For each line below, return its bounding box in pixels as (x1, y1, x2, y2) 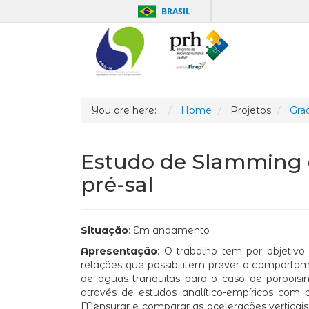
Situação (81, 224, 128, 237)
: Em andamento (128, 224, 210, 237)
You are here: (91, 104, 162, 117)
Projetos (230, 104, 271, 117)
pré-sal (81, 172, 154, 198)
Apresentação (81, 245, 157, 258)
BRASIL (161, 6, 190, 17)
